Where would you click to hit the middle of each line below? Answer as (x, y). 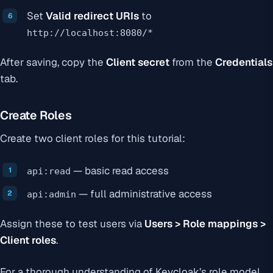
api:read (49, 171)
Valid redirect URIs (92, 16)
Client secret (138, 62)
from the (192, 62)
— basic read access (120, 170)
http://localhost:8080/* (90, 33)
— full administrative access (144, 193)
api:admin (51, 194)
